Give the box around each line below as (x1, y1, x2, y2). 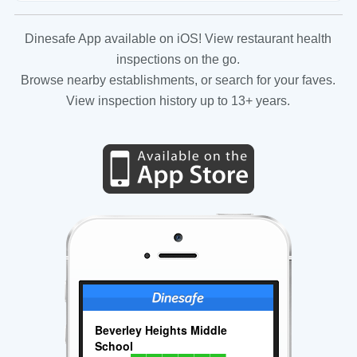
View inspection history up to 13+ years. (66, 93, 291, 108)
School (95, 337, 134, 354)
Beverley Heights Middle (95, 321, 228, 338)
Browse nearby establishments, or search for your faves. (21, 73, 336, 87)
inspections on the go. (116, 52, 241, 66)
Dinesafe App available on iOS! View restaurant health (25, 31, 332, 45)
